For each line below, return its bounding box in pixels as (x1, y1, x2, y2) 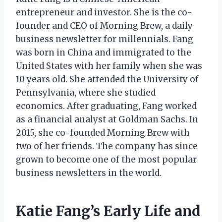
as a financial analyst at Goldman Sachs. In (16, 113, 198, 125)
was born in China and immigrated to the (16, 47, 191, 58)
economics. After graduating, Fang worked (16, 100, 197, 111)
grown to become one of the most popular (16, 154, 197, 165)
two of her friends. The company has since (16, 140, 198, 152)
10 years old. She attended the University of (16, 73, 199, 85)
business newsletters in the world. (16, 167, 162, 178)
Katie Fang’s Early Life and (16, 202, 201, 220)
